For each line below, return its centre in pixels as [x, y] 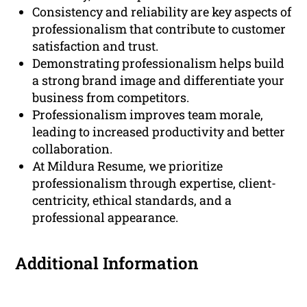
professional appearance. [106, 217]
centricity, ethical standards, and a [132, 200]
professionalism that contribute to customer [159, 28]
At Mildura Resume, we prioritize [128, 165]
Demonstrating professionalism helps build [159, 63]
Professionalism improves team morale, [148, 114]
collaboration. [73, 148]
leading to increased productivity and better [159, 131]
